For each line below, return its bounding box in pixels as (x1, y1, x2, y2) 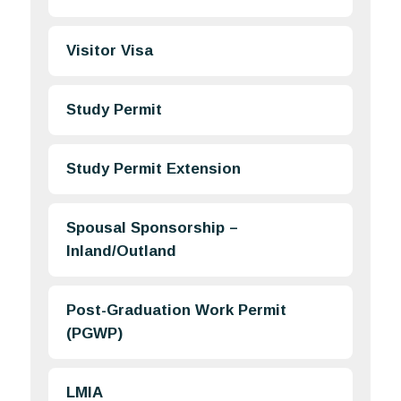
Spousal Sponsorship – (66, 219, 239, 237)
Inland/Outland (66, 243, 177, 260)
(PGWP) (66, 325, 124, 343)
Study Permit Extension (66, 160, 242, 178)
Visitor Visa (66, 42, 154, 60)
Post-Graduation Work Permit (66, 302, 287, 320)
